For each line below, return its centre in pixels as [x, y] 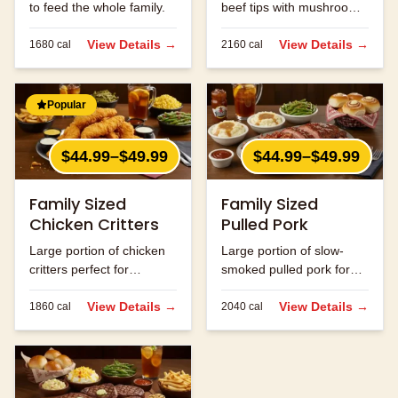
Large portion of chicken [97, 251]
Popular [67, 104]
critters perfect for [79, 270]
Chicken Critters [94, 225]
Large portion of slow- [283, 251]
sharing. [52, 288]
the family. [250, 288]
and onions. [254, 25]
